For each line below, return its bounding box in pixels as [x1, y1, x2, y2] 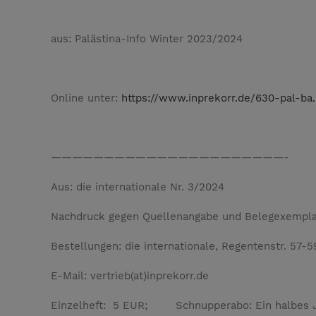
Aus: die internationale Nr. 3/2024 [51, 181, 224, 194]
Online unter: [51, 92, 121, 105]
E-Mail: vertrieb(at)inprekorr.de [51, 269, 209, 283]
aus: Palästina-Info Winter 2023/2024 [51, 32, 243, 46]
